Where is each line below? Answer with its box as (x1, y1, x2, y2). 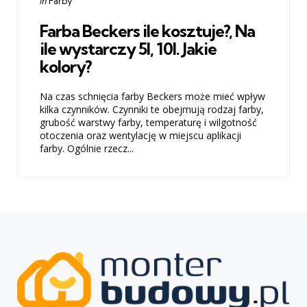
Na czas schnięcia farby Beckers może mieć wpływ (40, 90, 265, 103)
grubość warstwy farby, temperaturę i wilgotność (40, 116, 257, 130)
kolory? (40, 56, 92, 77)
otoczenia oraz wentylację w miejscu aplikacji (40, 129, 241, 143)
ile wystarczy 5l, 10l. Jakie (40, 38, 217, 59)
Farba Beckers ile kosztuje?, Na (40, 20, 255, 41)
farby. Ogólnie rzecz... (40, 142, 134, 156)
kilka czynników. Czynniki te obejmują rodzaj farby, (40, 103, 264, 116)
